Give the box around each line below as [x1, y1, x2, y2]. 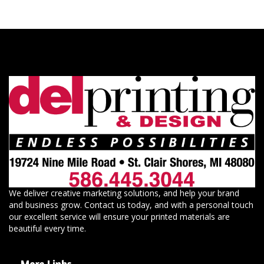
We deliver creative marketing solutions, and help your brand [9, 187, 239, 199]
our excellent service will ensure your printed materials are [9, 211, 230, 222]
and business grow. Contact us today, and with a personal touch [9, 199, 253, 210]
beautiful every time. [9, 223, 86, 234]
